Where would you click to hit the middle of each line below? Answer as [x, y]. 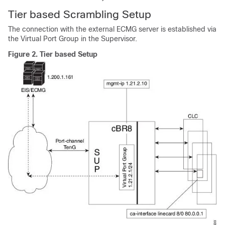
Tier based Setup [69, 54]
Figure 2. [24, 54]
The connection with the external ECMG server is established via [112, 29]
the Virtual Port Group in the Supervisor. [73, 39]
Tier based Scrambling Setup [80, 14]
